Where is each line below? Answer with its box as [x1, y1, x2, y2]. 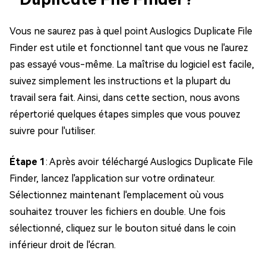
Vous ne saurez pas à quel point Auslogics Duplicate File [9, 25, 252, 37]
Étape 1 [9, 156, 46, 167]
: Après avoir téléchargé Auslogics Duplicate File [46, 156, 253, 167]
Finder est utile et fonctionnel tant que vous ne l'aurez [9, 42, 248, 53]
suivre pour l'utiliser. [9, 125, 96, 137]
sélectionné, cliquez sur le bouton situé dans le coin [9, 222, 236, 234]
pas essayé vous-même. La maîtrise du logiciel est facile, [9, 58, 254, 70]
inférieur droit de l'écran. [9, 239, 116, 251]
